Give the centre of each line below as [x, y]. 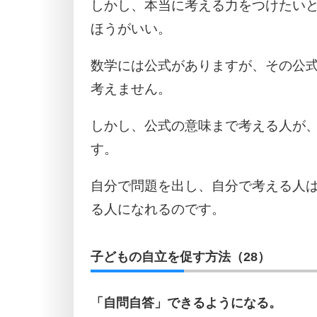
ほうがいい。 [131, 28]
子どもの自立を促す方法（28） [180, 257]
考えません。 [131, 88]
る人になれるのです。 [158, 209]
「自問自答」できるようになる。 [186, 303]
